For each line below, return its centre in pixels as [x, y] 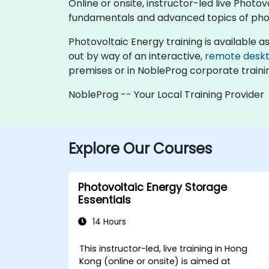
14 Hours [108, 222]
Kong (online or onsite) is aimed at [155, 261]
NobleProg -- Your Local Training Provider [166, 95]
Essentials [104, 200]
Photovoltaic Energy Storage [153, 187]
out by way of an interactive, [137, 56]
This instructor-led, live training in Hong [164, 249]
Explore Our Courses [140, 149]
